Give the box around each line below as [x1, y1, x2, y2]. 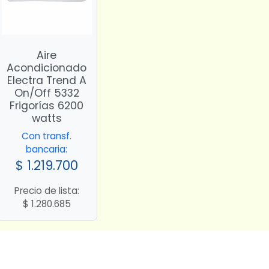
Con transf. [22, 130, 72, 143]
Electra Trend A [7, 73, 86, 88]
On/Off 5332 [14, 85, 79, 100]
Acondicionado [7, 60, 87, 75]
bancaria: [26, 143, 68, 156]
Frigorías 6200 [10, 98, 84, 113]
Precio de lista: [14, 184, 79, 198]
